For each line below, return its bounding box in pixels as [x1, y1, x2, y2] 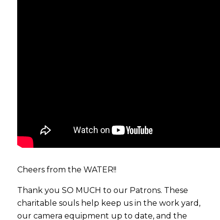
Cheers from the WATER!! [17, 165, 116, 174]
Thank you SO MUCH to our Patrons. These [17, 185, 188, 195]
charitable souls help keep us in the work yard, [17, 198, 200, 208]
